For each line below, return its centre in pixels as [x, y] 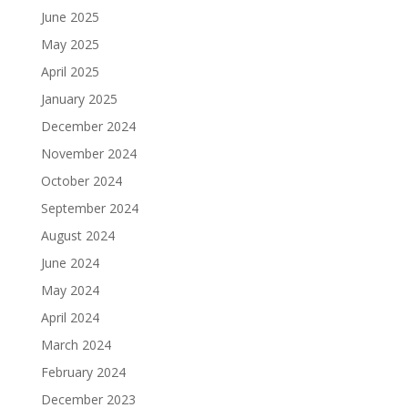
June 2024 [70, 262]
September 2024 [89, 208]
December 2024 [88, 126]
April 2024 [70, 317]
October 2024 [81, 180]
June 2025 [70, 16]
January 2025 [79, 98]
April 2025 [70, 71]
